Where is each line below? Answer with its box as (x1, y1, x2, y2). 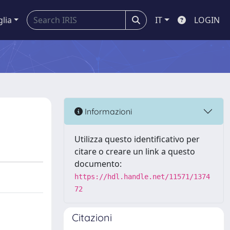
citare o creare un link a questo (74, 146, 195, 157)
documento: (74, 158, 122, 169)
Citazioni (72, 211, 112, 224)
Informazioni (83, 106, 132, 117)
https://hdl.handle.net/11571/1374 (74, 172, 210, 181)
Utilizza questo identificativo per (74, 133, 200, 145)
